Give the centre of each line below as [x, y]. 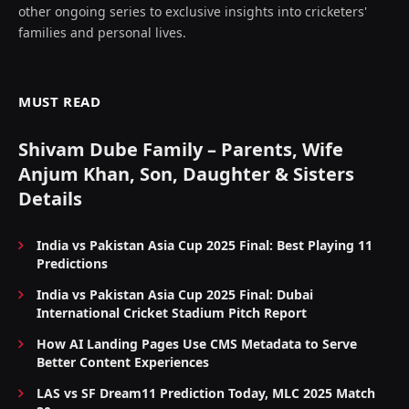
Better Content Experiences [123, 362]
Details [50, 199]
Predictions [72, 264]
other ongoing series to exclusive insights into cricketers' [193, 12]
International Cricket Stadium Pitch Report [172, 313]
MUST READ [60, 102]
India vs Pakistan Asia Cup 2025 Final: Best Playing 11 [204, 246]
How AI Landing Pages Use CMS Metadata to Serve [197, 344]
